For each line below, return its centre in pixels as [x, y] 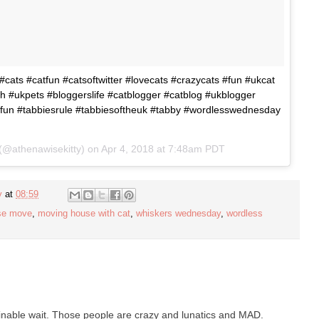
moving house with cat [84, 214]
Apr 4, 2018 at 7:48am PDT [163, 148]
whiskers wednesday [178, 214]
